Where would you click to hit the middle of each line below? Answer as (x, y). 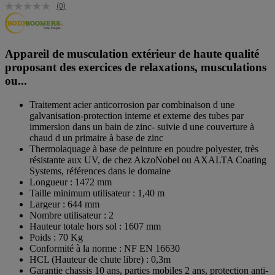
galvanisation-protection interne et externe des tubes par (137, 116)
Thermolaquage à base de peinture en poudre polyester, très (144, 149)
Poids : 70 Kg (56, 238)
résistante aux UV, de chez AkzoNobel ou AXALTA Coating (148, 160)
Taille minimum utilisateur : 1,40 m (97, 193)
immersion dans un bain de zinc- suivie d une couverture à (142, 127)
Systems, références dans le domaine (100, 171)
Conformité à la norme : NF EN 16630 (105, 249)
